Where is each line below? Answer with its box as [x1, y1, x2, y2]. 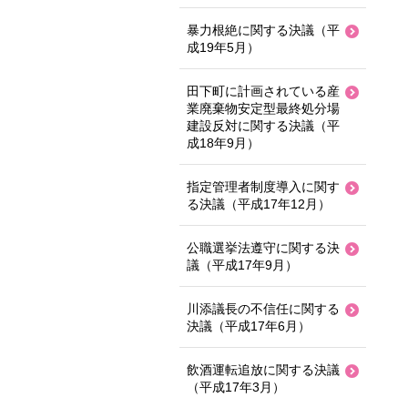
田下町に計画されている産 [187, 84, 340, 98]
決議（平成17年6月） [187, 319, 311, 333]
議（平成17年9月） [187, 258, 298, 272]
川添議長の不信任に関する [187, 301, 340, 316]
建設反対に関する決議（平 [187, 118, 340, 133]
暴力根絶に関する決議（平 [187, 23, 340, 37]
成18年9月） [187, 136, 260, 150]
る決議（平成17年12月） [187, 197, 331, 211]
